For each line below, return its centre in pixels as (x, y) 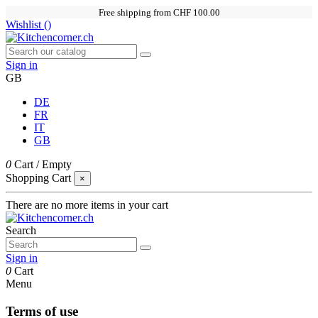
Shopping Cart (38, 178)
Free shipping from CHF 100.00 (159, 13)
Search (21, 230)
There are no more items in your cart (87, 205)
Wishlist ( (27, 24)
